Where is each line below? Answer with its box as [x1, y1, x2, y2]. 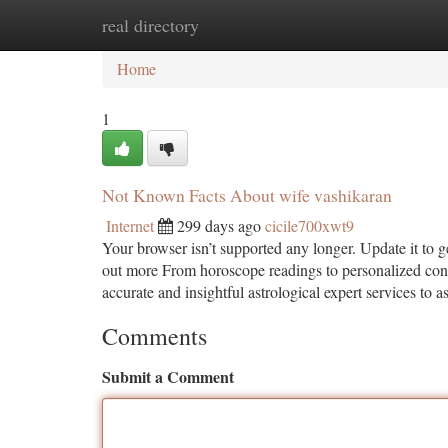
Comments [102, 320, 207, 352]
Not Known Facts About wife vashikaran [102, 183, 392, 207]
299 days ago [177, 215, 261, 236]
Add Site [344, 14, 400, 35]
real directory [102, 13, 199, 37]
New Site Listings [201, 14, 314, 35]
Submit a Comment [102, 365, 234, 388]
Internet [106, 215, 154, 236]
